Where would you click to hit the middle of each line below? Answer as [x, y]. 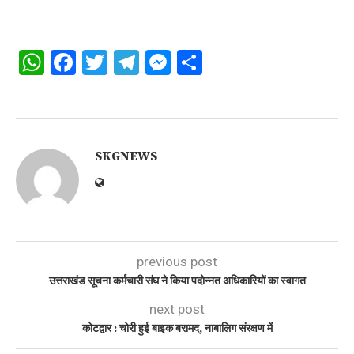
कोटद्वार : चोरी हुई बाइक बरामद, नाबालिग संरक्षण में [177, 329]
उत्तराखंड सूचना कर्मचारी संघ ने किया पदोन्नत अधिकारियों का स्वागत [177, 282]
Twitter [146, 63]
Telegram [190, 63]
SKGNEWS [126, 157]
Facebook [128, 63]
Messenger [232, 63]
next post [177, 309]
